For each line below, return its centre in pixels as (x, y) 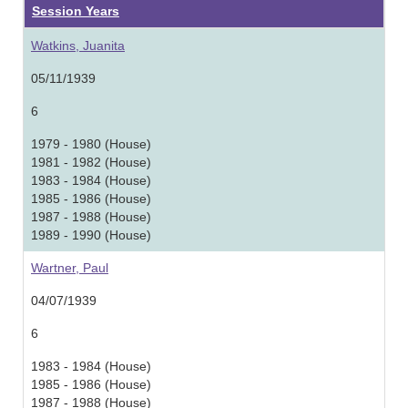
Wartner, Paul (70, 268)
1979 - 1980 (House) (91, 144)
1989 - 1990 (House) (91, 235)
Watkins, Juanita (78, 46)
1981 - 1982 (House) (91, 162)
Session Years (76, 11)
